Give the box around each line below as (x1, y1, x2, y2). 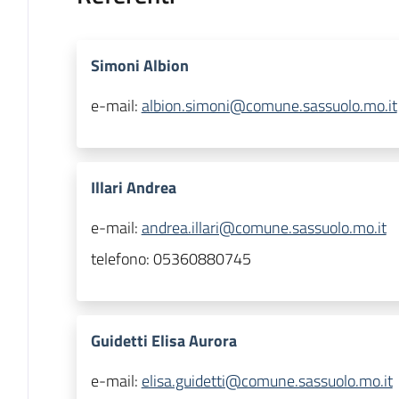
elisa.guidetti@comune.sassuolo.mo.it (141, 369, 393, 394)
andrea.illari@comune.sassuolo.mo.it (141, 216, 387, 240)
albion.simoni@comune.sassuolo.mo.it (141, 94, 397, 118)
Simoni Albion (90, 53, 189, 78)
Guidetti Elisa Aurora (90, 329, 237, 354)
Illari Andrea (90, 175, 176, 200)
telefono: (90, 247, 153, 272)
